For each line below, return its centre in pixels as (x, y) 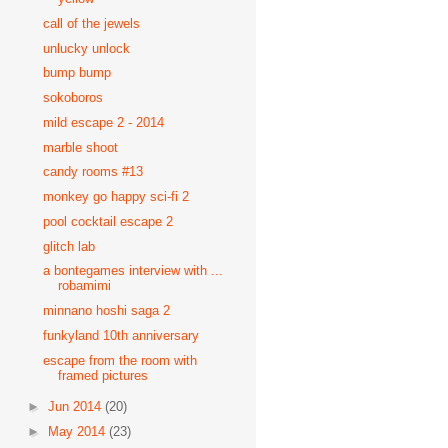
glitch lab (69, 246)
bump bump (77, 73)
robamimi (85, 286)
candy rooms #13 (93, 172)
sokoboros (73, 97)
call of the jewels (92, 23)
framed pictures (103, 375)
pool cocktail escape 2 (108, 221)
